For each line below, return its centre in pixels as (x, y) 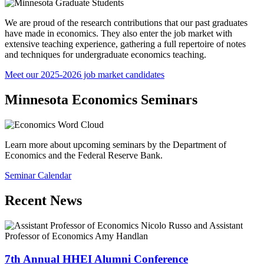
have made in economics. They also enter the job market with (118, 34)
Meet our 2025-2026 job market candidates (85, 75)
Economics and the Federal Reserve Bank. (84, 156)
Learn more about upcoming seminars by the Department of (115, 145)
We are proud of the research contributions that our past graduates (126, 23)
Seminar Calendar (38, 176)
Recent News (43, 201)
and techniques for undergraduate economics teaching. (105, 55)
